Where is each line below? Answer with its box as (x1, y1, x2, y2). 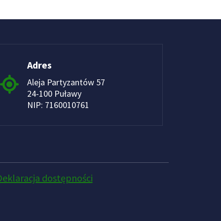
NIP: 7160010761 (27, 99, 89, 110)
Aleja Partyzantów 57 (27, 76, 105, 88)
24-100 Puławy (27, 87, 81, 99)
